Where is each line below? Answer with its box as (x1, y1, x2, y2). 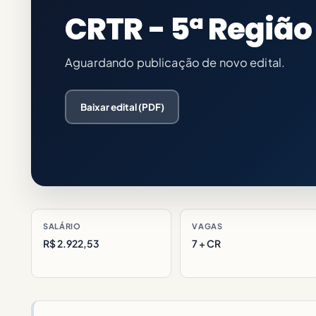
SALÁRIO (43, 221, 81, 231)
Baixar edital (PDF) (80, 100, 164, 113)
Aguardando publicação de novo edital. (65, 55, 286, 70)
